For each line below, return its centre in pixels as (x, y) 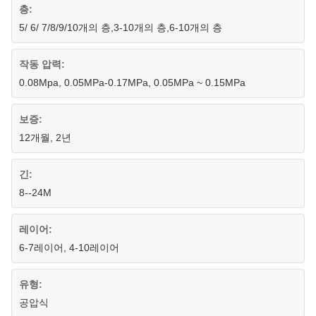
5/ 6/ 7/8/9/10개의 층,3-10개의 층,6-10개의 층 (121, 28)
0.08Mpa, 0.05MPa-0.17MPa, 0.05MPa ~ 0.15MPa (132, 83)
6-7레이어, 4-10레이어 (69, 248)
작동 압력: (42, 64)
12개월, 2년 (45, 138)
